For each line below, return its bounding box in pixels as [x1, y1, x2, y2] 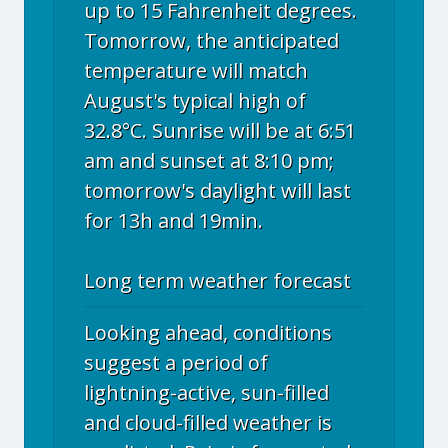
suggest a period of [84, 349, 268, 376]
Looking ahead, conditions [84, 319, 332, 346]
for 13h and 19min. [84, 207, 263, 234]
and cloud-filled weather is [84, 409, 332, 436]
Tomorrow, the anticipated [84, 27, 339, 54]
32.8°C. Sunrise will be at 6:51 [84, 117, 356, 144]
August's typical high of [84, 87, 306, 114]
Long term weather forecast [84, 267, 351, 294]
